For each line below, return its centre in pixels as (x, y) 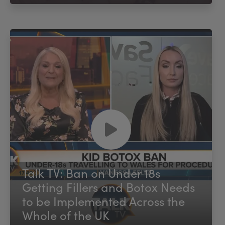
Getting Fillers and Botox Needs (108, 187)
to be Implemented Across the (103, 201)
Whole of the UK (66, 215)
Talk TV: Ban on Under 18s (91, 173)
